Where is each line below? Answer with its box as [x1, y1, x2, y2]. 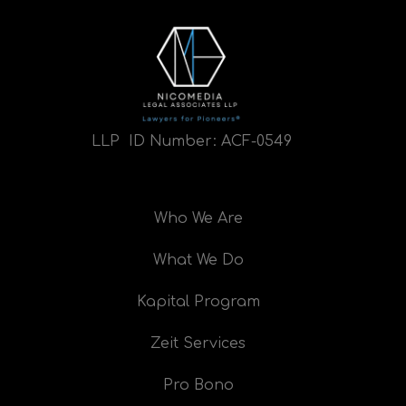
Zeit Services [150, 335, 246, 353]
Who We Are [153, 210, 243, 227]
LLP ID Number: [91, 133, 221, 150]
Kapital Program [136, 294, 260, 311]
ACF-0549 [220, 133, 292, 150]
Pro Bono [162, 377, 234, 394]
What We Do [152, 252, 244, 269]
